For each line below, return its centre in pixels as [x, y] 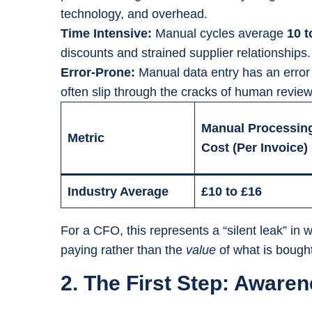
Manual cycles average [219, 33]
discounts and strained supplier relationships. [186, 53]
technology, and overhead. [134, 14]
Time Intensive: [106, 33]
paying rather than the [123, 250]
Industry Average [118, 192]
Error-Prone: [98, 72]
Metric [86, 138]
